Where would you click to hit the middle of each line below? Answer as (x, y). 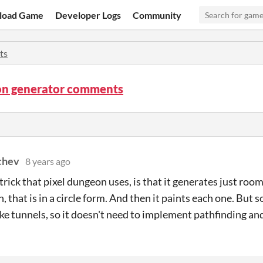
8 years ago (48, 161)
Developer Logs (88, 15)
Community (157, 15)
